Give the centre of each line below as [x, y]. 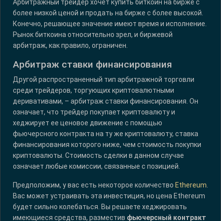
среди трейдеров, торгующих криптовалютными [93, 91]
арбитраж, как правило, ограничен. [70, 46]
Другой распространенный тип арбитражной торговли [104, 80]
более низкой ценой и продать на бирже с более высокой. [108, 13]
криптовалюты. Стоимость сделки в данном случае [98, 156]
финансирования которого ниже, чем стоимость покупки [107, 145]
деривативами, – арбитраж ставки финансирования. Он [106, 101]
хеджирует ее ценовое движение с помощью [88, 123]
